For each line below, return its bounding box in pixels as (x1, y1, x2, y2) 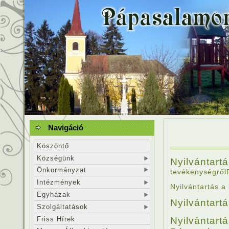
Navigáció (48, 123, 83, 132)
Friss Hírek (37, 215, 75, 223)
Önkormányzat (37, 166, 86, 174)
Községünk (37, 154, 75, 162)
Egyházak (37, 191, 71, 199)
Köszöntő (37, 142, 69, 150)
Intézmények (37, 178, 81, 187)
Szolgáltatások (37, 202, 88, 211)
